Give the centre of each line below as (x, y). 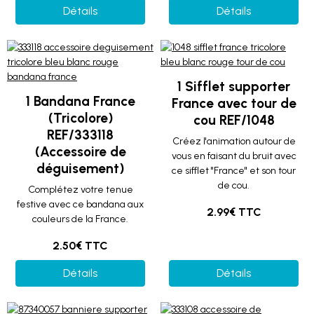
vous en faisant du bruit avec (234, 156)
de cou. (234, 185)
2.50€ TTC (80, 246)
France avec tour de (234, 103)
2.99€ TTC (234, 212)
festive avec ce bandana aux (80, 204)
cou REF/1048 (234, 120)
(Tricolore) (80, 118)
